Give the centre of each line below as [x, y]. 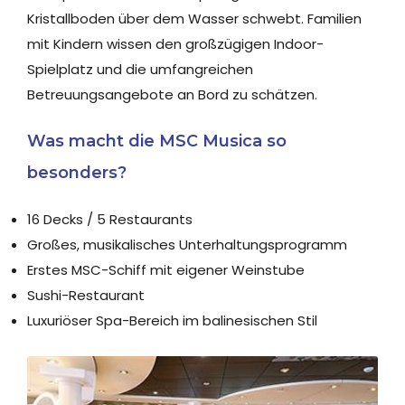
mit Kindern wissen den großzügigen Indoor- [175, 44]
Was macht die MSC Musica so [157, 141]
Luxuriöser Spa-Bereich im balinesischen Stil [172, 320]
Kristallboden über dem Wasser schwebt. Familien [194, 19]
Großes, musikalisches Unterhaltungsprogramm [187, 245]
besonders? [77, 173]
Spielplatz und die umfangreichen [140, 69]
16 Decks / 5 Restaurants [110, 219]
